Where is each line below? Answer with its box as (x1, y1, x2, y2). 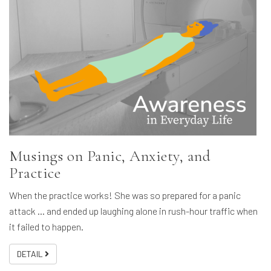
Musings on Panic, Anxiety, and (9, 146, 211, 166)
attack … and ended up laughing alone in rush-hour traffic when (9, 205, 258, 217)
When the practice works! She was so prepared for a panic (9, 189, 241, 201)
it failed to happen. (9, 221, 83, 233)
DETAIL (17, 249, 45, 260)
